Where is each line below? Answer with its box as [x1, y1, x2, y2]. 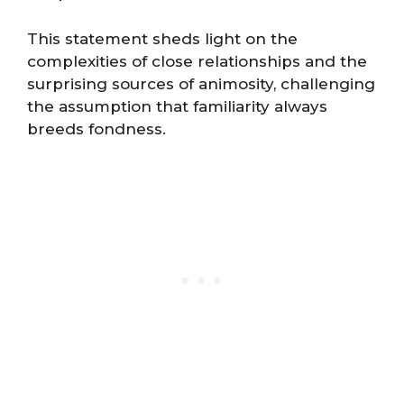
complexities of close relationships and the [27, 51, 367, 70]
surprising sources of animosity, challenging [27, 74, 375, 93]
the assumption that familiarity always [27, 96, 327, 115]
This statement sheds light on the [27, 29, 298, 48]
